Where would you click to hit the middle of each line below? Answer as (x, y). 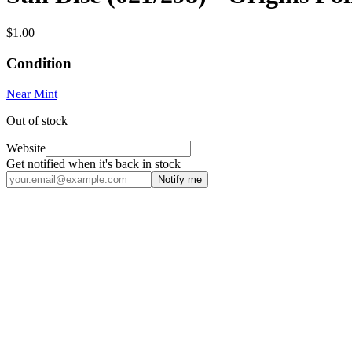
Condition (39, 64)
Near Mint (32, 93)
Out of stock (37, 120)
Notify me (180, 179)
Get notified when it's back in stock (93, 163)
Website (26, 148)
